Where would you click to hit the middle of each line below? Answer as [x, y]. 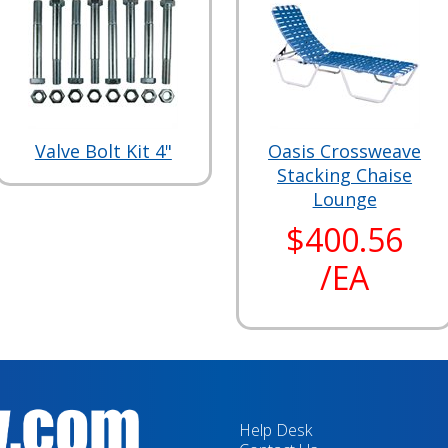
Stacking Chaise [345, 175]
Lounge [344, 199]
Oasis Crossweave [345, 151]
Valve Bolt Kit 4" [103, 151]
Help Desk [275, 430]
